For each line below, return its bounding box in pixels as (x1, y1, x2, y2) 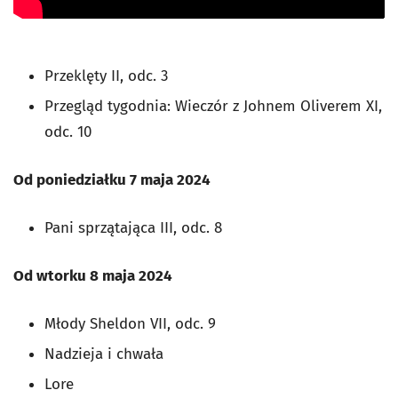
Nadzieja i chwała (44, 345, 163, 364)
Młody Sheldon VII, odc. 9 (44, 314, 216, 334)
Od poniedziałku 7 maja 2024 (13, 171, 211, 190)
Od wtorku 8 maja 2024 (13, 267, 172, 286)
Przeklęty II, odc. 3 (44, 67, 168, 86)
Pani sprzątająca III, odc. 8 (44, 219, 222, 238)
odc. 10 (44, 123, 92, 142)
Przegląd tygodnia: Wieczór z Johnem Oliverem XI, (44, 97, 382, 116)
